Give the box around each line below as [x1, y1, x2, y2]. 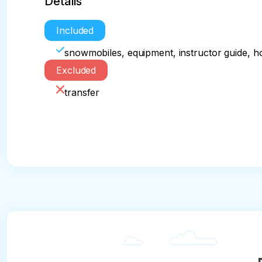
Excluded [56, 64, 96, 76]
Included [56, 25, 94, 36]
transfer [64, 87, 100, 98]
